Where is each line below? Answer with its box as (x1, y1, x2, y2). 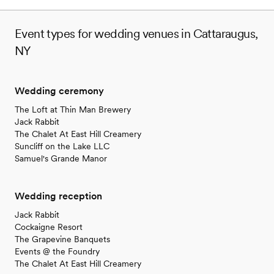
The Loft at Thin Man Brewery (15, 104, 131, 114)
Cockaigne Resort (15, 221, 83, 232)
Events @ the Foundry (15, 246, 100, 256)
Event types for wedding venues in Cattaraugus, (15, 26, 258, 41)
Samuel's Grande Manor (15, 153, 107, 163)
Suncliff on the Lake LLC (15, 141, 109, 151)
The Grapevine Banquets (15, 234, 110, 244)
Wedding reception (15, 190, 102, 202)
